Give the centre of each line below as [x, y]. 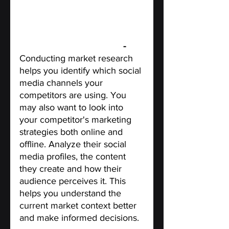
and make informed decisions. [79, 218]
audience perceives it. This [74, 181]
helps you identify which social [82, 71]
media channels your [62, 83]
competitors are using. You [74, 95]
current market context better [79, 206]
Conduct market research [71, 46]
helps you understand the [72, 193]
